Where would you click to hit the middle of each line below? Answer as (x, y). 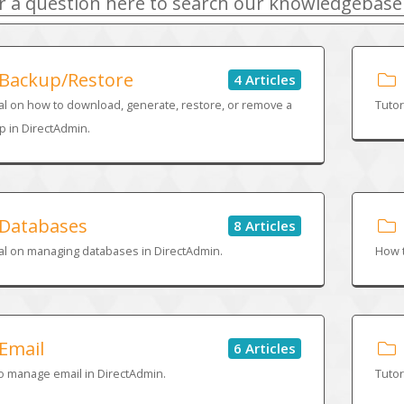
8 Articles (265, 225)
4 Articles (265, 79)
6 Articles (265, 348)
